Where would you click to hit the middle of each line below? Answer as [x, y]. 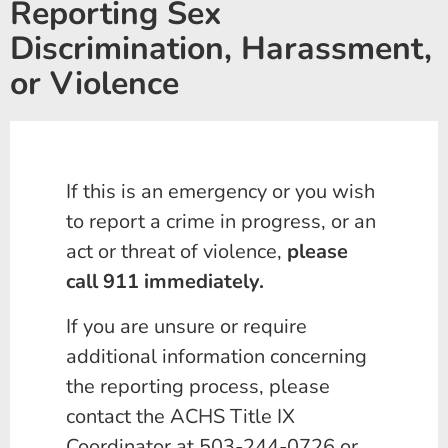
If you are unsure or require [186, 326]
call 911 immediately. [165, 282]
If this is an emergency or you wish [220, 192]
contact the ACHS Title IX [180, 416]
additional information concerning [216, 356]
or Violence [94, 84]
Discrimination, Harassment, [221, 49]
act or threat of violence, [176, 252]
